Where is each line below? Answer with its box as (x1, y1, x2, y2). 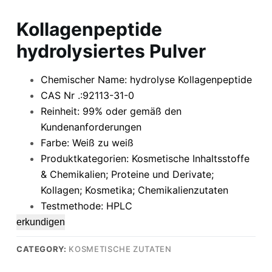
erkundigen (16, 216, 65, 227)
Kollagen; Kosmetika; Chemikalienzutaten (40, 183, 228, 196)
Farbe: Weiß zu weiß (40, 136, 134, 149)
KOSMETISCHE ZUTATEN (69, 243, 172, 254)
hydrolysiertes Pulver (16, 39, 206, 62)
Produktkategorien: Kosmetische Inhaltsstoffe (40, 152, 250, 165)
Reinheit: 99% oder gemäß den (40, 104, 182, 117)
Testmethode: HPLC (40, 199, 132, 212)
